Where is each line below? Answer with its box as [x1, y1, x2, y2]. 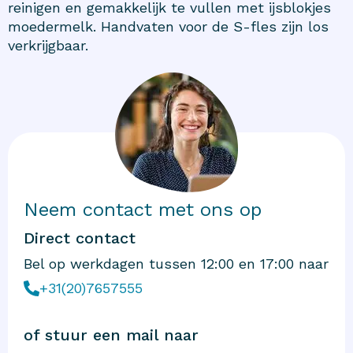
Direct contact [24, 228, 136, 247]
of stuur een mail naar [24, 325, 199, 344]
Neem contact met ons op [24, 198, 262, 221]
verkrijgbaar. [8, 36, 88, 54]
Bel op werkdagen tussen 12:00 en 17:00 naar [24, 255, 329, 272]
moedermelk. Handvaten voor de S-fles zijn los [8, 17, 329, 35]
